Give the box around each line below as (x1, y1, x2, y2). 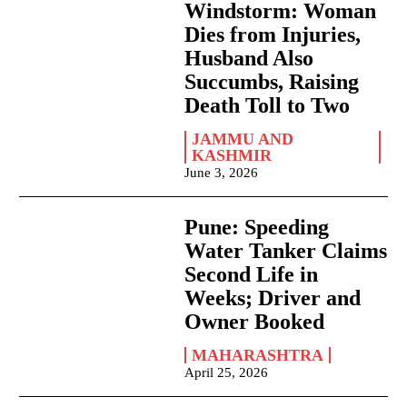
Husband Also (184, 46, 314, 71)
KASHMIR (192, 146, 273, 165)
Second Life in (184, 263, 319, 287)
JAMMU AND (192, 130, 294, 149)
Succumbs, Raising (184, 70, 360, 94)
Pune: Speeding (184, 215, 330, 240)
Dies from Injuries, (184, 23, 362, 47)
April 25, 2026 (184, 365, 269, 381)
